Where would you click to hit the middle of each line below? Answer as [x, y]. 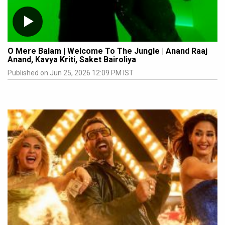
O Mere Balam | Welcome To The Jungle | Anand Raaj [107, 51]
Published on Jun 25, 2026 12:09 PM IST [71, 73]
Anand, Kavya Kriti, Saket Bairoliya [72, 60]
